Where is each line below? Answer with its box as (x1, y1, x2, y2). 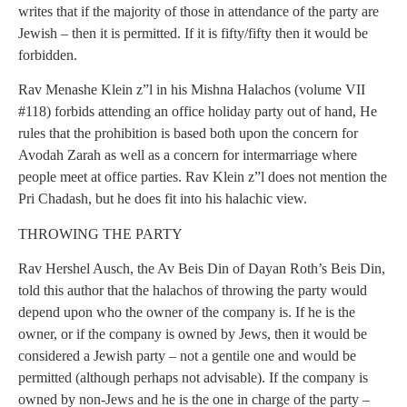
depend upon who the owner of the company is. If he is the (18, 304, 355, 321)
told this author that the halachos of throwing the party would (18, 283, 367, 299)
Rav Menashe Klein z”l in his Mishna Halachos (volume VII (18, 82, 365, 98)
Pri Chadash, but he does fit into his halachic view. (18, 191, 307, 207)
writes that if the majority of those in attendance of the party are (18, 3, 379, 19)
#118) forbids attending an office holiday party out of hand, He (18, 104, 377, 120)
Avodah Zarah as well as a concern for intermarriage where (18, 147, 357, 164)
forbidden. (18, 46, 77, 63)
